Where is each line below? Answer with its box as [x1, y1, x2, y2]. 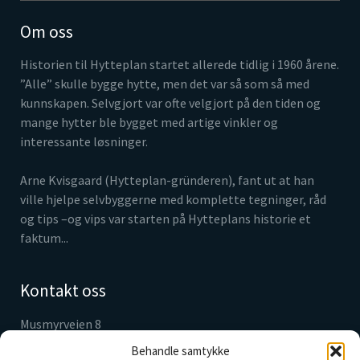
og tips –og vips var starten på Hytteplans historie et [20, 211, 311, 227]
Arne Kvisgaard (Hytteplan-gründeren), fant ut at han [20, 172, 314, 189]
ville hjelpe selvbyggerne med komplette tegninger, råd [20, 191, 326, 208]
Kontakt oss [20, 280, 106, 302]
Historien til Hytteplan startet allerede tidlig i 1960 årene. [20, 56, 339, 73]
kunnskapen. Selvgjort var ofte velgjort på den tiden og [20, 95, 321, 112]
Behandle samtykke [130, 343, 230, 358]
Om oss [20, 20, 73, 43]
